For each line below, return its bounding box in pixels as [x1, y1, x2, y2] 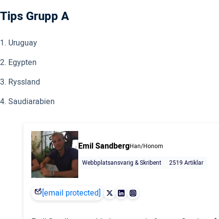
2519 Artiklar [169, 158, 203, 167]
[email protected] [42, 187, 101, 199]
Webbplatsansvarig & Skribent [82, 158, 161, 167]
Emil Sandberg [78, 140, 130, 152]
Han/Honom [130, 142, 163, 151]
